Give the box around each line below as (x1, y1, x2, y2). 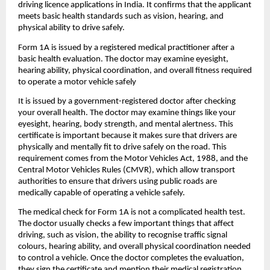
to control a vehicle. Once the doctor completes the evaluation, (18, 254, 244, 263)
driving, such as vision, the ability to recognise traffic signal (18, 231, 227, 240)
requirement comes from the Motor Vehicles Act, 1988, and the (18, 154, 248, 163)
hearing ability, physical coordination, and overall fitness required (18, 66, 252, 75)
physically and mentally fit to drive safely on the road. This (18, 142, 227, 152)
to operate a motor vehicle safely (18, 77, 136, 87)
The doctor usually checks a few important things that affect (18, 219, 234, 229)
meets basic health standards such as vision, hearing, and (18, 12, 224, 22)
